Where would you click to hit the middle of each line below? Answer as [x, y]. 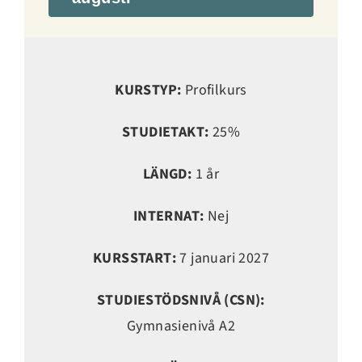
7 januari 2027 [222, 259]
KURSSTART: [134, 259]
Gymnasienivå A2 [181, 326]
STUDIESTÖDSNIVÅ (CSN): [181, 301]
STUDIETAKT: [165, 133]
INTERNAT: [168, 217]
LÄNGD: [167, 175]
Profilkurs [214, 90]
